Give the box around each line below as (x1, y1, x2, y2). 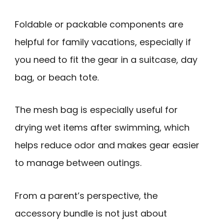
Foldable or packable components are (15, 18, 183, 30)
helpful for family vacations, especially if (15, 35, 191, 48)
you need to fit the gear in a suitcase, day (15, 53, 197, 66)
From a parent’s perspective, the (15, 189, 158, 202)
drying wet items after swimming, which (15, 121, 190, 134)
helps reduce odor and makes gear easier (15, 139, 199, 152)
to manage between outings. (15, 157, 141, 169)
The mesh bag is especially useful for (15, 104, 178, 116)
